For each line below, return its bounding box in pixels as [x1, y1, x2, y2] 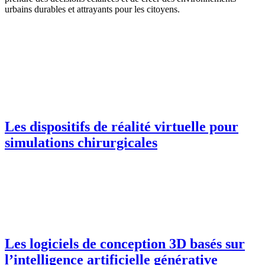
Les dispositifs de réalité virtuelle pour [5, 118, 238, 134]
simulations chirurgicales [5, 134, 157, 150]
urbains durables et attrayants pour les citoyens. [5, 4, 180, 14]
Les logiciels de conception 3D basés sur [5, 236, 245, 252]
